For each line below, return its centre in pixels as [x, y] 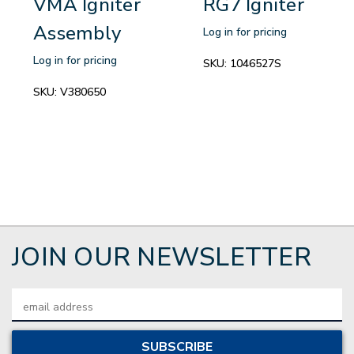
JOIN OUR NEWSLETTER [162, 258]
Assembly [77, 33]
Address [33, 314]
